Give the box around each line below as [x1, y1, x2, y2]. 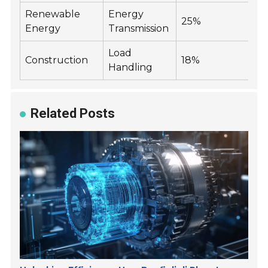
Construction [25, 54, 89, 66]
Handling [108, 62, 153, 74]
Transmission [108, 23, 169, 35]
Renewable [25, 8, 81, 20]
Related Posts [31, 106, 115, 121]
